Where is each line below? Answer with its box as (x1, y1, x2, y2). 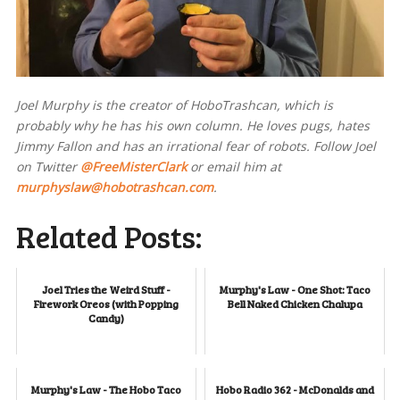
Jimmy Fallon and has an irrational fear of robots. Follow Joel (15, 137, 376, 154)
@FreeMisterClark (79, 157, 187, 175)
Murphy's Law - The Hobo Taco (30, 381, 181, 396)
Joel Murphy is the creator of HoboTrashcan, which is (15, 96, 333, 113)
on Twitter (15, 157, 80, 175)
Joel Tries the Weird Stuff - (41, 281, 171, 296)
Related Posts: (15, 214, 202, 257)
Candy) (87, 310, 124, 325)
